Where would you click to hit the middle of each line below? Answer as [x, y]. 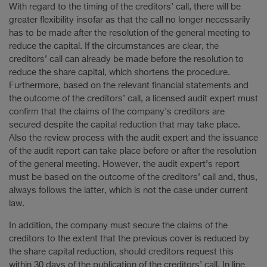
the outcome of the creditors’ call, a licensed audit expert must [133, 99]
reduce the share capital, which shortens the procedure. [119, 72]
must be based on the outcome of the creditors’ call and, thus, [133, 177]
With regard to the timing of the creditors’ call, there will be [125, 7]
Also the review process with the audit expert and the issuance [133, 138]
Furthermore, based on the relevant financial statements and [129, 86]
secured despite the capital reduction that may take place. [125, 125]
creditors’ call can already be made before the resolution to [126, 59]
